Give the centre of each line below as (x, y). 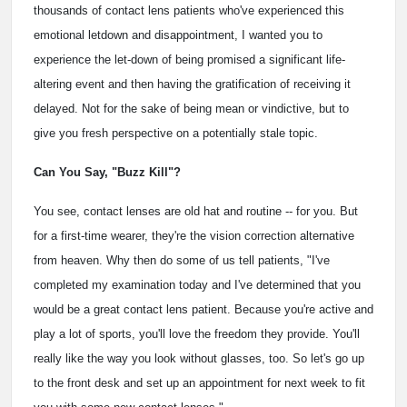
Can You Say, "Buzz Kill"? (107, 173)
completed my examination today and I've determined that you (197, 285)
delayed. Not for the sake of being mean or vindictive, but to (191, 109)
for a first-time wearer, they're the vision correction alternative (194, 236)
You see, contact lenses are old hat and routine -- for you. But (196, 212)
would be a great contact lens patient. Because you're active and (203, 310)
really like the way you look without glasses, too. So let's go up (199, 359)
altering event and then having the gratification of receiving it (192, 84)
